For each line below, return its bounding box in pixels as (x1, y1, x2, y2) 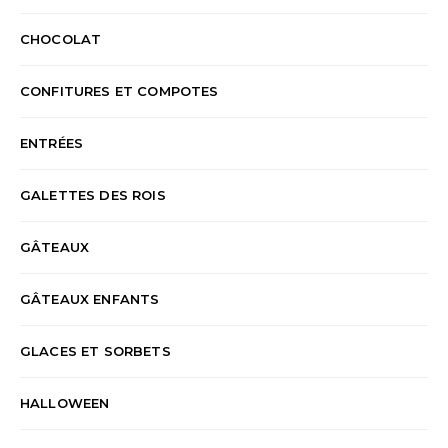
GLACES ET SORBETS (20, 342, 171, 359)
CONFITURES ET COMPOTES (20, 82, 219, 99)
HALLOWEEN (20, 394, 110, 411)
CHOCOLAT (20, 30, 102, 47)
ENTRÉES (20, 134, 84, 151)
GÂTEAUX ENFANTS (20, 290, 160, 307)
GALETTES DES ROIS (20, 186, 166, 203)
